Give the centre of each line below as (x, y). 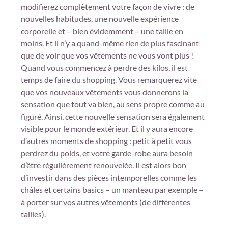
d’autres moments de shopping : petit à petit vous (106, 141)
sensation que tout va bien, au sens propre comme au (113, 104)
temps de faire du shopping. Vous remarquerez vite (109, 80)
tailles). (33, 214)
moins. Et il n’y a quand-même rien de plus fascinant (110, 43)
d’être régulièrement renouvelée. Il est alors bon (104, 165)
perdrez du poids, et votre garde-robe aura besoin (107, 153)
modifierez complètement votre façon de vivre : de (108, 7)
